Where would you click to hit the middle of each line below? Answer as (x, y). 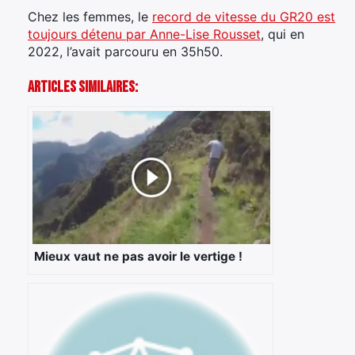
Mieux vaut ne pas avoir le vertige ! (138, 256)
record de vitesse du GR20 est (244, 16)
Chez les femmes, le (90, 16)
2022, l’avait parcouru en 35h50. (125, 51)
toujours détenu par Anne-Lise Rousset (144, 34)
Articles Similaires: (83, 87)
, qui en (282, 34)
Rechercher (89, 229)
